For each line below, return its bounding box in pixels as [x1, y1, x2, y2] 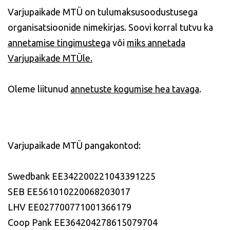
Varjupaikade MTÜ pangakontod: [8, 140, 141, 151]
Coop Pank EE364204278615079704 [8, 217, 158, 228]
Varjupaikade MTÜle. [8, 53, 92, 64]
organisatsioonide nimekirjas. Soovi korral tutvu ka [8, 22, 213, 33]
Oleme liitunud [8, 84, 70, 94]
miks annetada [127, 37, 185, 48]
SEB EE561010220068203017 [8, 186, 130, 197]
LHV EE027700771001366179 [8, 202, 131, 213]
